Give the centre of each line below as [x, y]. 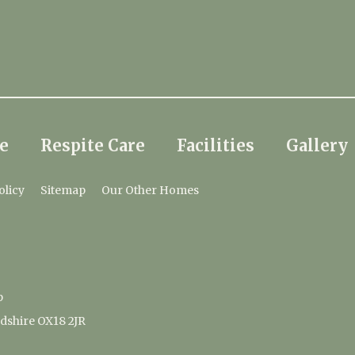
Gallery [317, 145]
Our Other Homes [150, 190]
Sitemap [63, 190]
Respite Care [93, 145]
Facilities [216, 145]
